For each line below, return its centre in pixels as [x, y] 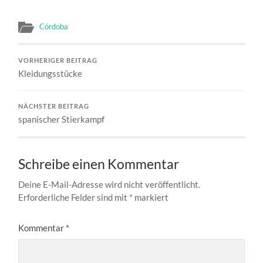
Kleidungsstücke [50, 73]
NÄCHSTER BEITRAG [54, 106]
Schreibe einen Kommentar [99, 164]
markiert [151, 197]
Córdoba [54, 26]
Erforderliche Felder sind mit [74, 197]
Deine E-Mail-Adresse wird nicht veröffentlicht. [109, 184]
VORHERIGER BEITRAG [58, 60]
